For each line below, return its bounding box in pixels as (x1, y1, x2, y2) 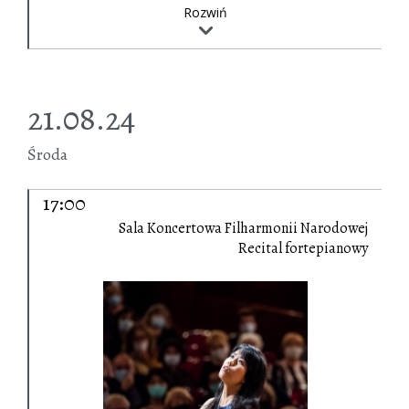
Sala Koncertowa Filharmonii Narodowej (119, 218, 368, 239)
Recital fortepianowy (238, 238, 368, 259)
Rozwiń (184, 4, 227, 22)
